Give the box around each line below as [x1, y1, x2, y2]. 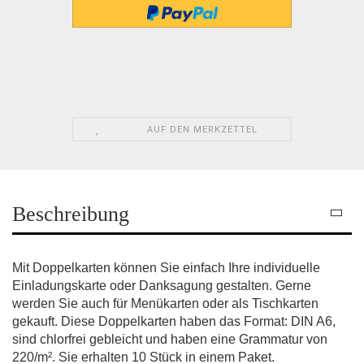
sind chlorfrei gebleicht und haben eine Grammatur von [12, 331, 327, 346]
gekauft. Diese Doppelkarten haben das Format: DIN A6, [12, 314, 336, 328]
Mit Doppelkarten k [12, 260, 120, 275]
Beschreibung [12, 201, 129, 226]
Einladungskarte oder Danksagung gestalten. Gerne [12, 278, 311, 292]
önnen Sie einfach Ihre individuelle [120, 260, 320, 275]
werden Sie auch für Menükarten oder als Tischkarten [12, 296, 318, 310]
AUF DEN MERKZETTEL [146, 123, 258, 135]
